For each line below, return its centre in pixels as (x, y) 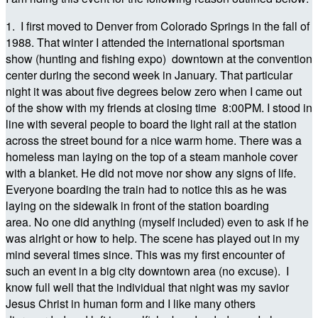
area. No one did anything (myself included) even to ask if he (157, 221)
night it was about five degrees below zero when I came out (154, 91)
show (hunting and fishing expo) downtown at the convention (159, 58)
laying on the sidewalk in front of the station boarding (137, 205)
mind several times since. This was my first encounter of (147, 254)
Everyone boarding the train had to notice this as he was (146, 189)
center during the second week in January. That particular (149, 75)
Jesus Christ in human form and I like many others (131, 303)
